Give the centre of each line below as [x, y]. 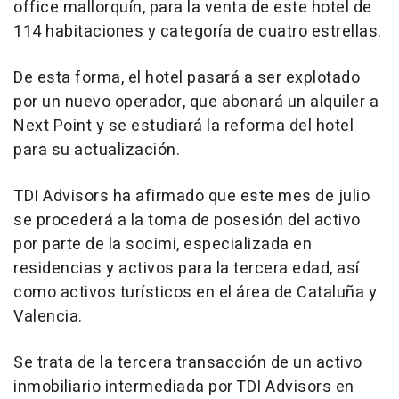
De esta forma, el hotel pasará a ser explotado [187, 77]
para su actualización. [97, 150]
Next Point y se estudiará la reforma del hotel [183, 126]
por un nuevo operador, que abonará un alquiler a [196, 102]
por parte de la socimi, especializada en [163, 244]
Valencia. [48, 316]
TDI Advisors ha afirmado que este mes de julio [191, 196]
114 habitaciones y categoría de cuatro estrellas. [198, 31]
